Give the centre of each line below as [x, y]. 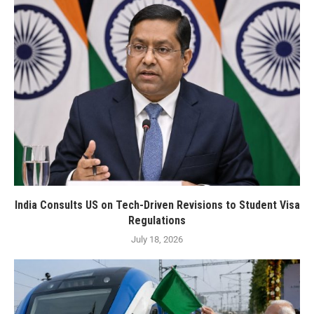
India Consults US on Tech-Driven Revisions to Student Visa [157, 205]
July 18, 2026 [157, 239]
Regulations [157, 220]
